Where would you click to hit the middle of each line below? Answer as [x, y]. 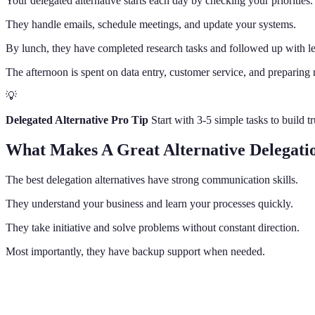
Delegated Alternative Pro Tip [77, 120]
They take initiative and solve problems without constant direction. [153, 227]
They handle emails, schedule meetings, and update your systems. [151, 24]
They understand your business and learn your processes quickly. [149, 203]
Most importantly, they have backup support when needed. [135, 251]
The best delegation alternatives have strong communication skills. [152, 179]
